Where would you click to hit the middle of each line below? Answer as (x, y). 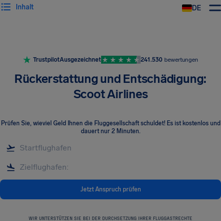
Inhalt (25, 7)
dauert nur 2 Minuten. (110, 131)
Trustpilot (46, 60)
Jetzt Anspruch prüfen (110, 189)
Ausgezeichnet (80, 60)
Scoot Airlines (110, 94)
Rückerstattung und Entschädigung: (110, 79)
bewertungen (181, 60)
